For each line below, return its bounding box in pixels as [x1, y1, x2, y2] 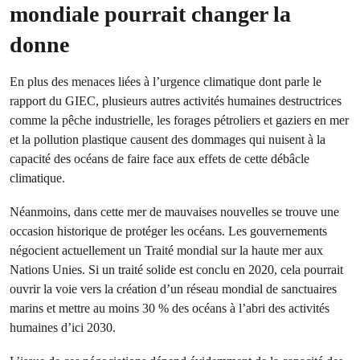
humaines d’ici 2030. [10, 320, 119, 335]
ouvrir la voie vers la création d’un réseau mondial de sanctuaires [10, 281, 337, 297]
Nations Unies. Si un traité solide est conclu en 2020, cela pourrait [10, 262, 343, 277]
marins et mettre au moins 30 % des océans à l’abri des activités [10, 301, 329, 316]
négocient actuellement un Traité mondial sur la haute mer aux [10, 243, 323, 258]
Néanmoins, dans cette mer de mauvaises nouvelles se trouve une [10, 204, 339, 219]
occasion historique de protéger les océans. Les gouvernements [10, 223, 327, 239]
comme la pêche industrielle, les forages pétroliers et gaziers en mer [10, 112, 349, 128]
